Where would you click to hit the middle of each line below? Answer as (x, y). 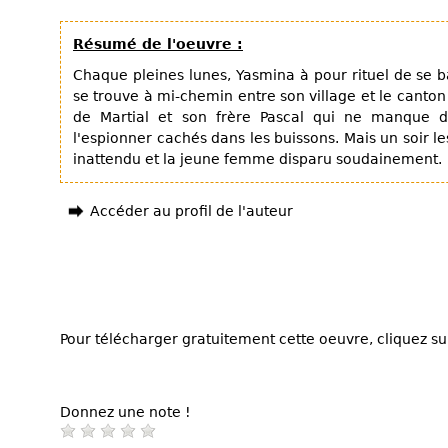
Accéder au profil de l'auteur (191, 211)
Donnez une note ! (125, 411)
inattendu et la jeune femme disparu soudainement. (257, 159)
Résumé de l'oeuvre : (158, 44)
